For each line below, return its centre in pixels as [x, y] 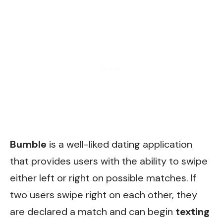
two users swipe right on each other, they [104, 195]
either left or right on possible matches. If [103, 178]
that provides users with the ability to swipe [109, 161]
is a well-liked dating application [119, 144]
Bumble [28, 144]
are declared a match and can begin [93, 212]
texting [193, 212]
